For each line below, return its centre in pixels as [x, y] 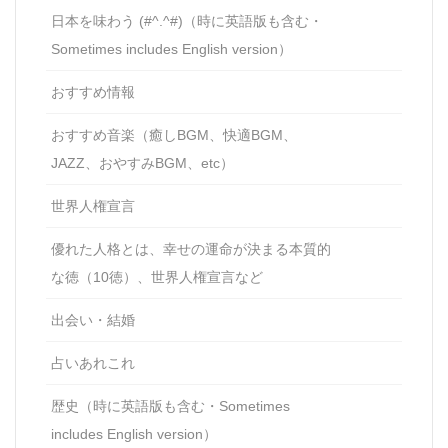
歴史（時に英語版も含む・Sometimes [170, 406]
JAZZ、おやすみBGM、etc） [142, 163]
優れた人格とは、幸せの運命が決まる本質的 [191, 249]
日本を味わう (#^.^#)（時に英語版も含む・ [187, 21]
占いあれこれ [93, 363]
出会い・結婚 [93, 320]
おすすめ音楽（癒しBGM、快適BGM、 [174, 135]
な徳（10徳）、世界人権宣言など [157, 277]
